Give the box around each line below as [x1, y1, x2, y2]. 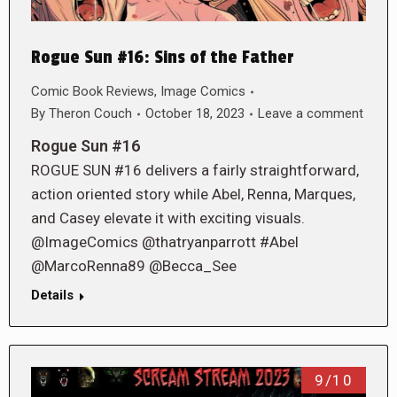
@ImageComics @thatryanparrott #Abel [31, 233, 299, 252]
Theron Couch [49, 105, 132, 122]
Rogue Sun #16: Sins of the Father [31, 47, 294, 69]
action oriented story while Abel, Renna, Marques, [31, 185, 355, 204]
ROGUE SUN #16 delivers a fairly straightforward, [31, 161, 359, 180]
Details [31, 287, 74, 304]
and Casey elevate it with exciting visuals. [31, 209, 305, 228]
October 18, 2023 [145, 105, 245, 122]
